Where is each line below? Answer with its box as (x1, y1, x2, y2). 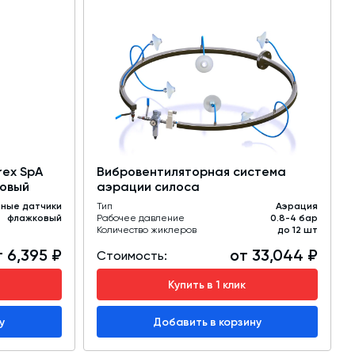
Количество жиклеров (96, 224, 197, 236)
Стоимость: (96, 248, 167, 264)
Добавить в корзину (152, 315, 261, 329)
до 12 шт (277, 224, 318, 236)
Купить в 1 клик (168, 277, 246, 292)
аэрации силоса (96, 179, 200, 195)
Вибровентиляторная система (96, 164, 286, 180)
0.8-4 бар (270, 212, 318, 224)
